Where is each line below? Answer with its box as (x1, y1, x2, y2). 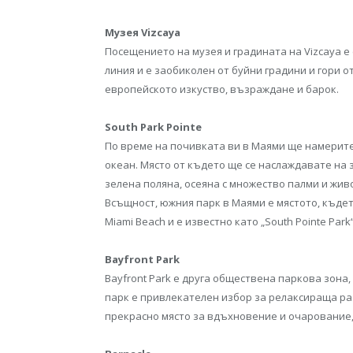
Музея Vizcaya (105, 24, 180, 39)
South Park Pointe (105, 119, 202, 134)
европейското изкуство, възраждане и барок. (105, 81, 339, 96)
